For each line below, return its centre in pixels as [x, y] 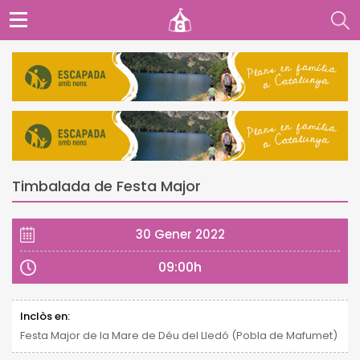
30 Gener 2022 [180, 234]
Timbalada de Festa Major [106, 186]
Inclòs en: [45, 316]
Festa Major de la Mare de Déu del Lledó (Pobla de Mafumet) [179, 335]
